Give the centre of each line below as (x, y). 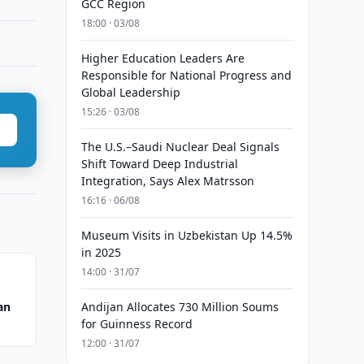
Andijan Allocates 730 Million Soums (180, 307)
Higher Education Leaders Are (162, 58)
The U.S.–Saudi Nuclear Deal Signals (180, 147)
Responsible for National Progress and (186, 75)
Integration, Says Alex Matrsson (167, 181)
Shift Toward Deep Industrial (159, 164)
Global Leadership (130, 92)
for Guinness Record (136, 324)
